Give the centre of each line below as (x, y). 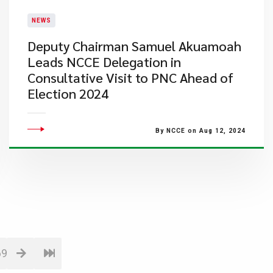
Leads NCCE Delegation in (104, 62)
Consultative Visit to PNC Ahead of (130, 77)
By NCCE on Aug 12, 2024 (200, 131)
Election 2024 (68, 93)
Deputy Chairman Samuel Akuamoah (134, 46)
